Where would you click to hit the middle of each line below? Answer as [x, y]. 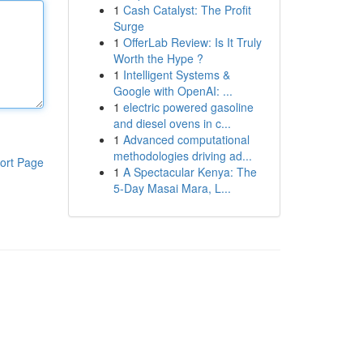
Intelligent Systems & [176, 75]
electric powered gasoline [188, 107]
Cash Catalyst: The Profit [187, 10]
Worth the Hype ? [158, 58]
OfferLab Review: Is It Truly [192, 42]
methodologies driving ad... [182, 156]
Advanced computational [186, 139]
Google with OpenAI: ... [173, 91]
